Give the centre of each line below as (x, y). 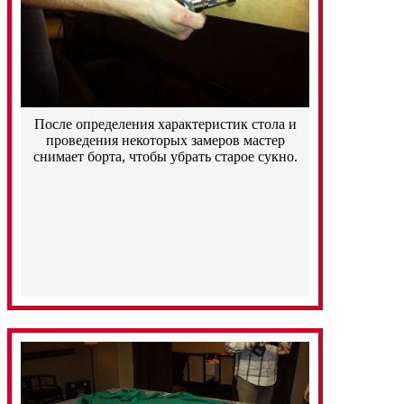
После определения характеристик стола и (165, 124)
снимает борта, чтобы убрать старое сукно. (165, 157)
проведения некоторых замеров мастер (165, 141)
